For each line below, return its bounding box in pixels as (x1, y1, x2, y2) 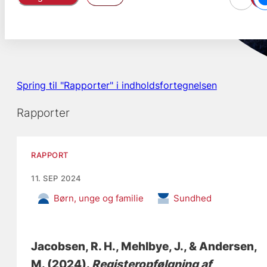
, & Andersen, (184, 240, 257, 254)
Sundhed (173, 193, 212, 204)
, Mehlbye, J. (116, 240, 184, 254)
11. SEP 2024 (31, 173, 82, 184)
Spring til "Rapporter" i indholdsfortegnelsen (16, 79, 217, 92)
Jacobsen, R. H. (31, 240, 116, 254)
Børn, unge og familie (54, 193, 144, 204)
